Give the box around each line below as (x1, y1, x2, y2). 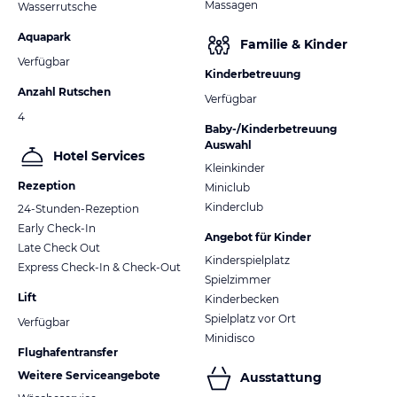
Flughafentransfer (18, 345, 118, 359)
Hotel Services (53, 148, 144, 165)
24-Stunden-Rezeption (18, 201, 139, 215)
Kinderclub (205, 199, 263, 214)
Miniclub (205, 180, 250, 194)
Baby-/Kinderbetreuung (205, 121, 337, 136)
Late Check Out (18, 240, 100, 254)
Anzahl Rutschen (18, 84, 111, 98)
